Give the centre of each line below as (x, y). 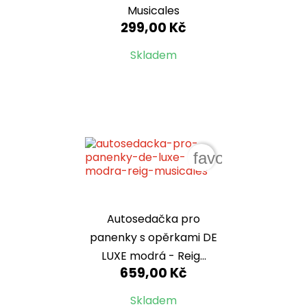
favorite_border (247, 158)
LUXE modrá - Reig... (153, 256)
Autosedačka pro (153, 219)
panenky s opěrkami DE (153, 237)
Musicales (153, 11)
